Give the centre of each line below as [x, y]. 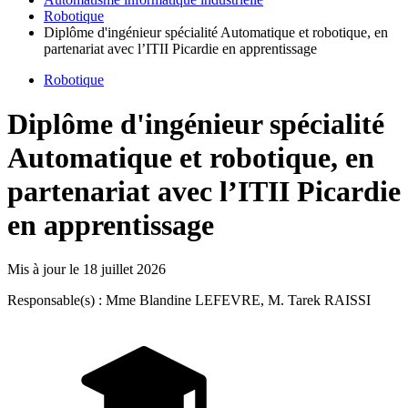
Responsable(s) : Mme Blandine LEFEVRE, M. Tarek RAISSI [189, 301]
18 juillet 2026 [124, 270]
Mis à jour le [45, 270]
